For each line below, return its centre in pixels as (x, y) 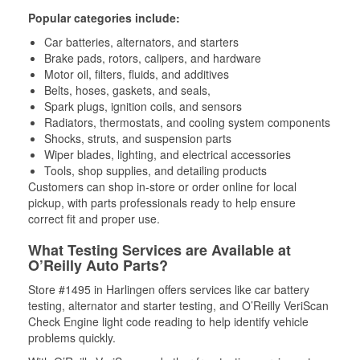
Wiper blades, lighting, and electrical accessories (168, 154)
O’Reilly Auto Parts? (98, 265)
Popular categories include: (104, 18)
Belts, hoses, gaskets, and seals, (127, 90)
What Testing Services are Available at (160, 250)
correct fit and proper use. (94, 219)
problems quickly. (72, 337)
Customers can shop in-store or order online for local (162, 186)
